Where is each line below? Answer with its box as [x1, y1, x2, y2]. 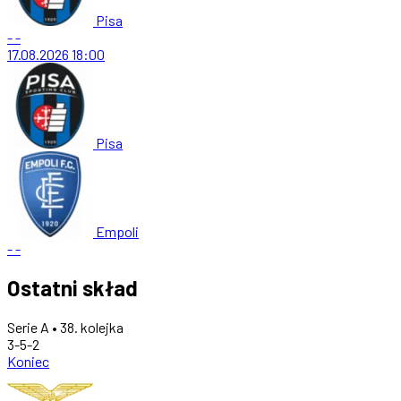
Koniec [7, 352, 49, 370]
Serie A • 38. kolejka [7, 318, 124, 336]
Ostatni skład [7, 274, 138, 301]
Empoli [96, 222, 139, 240]
